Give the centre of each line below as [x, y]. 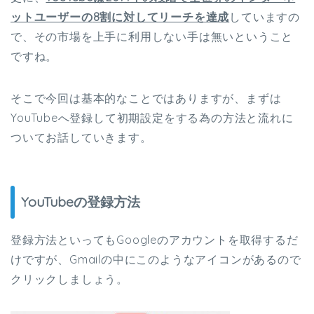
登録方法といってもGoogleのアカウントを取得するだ [155, 239]
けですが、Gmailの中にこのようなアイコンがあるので [156, 259]
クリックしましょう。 [70, 279]
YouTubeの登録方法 [81, 202]
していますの [265, 17]
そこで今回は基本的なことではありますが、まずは [146, 98]
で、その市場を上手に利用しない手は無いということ [152, 37]
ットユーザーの [52, 17]
